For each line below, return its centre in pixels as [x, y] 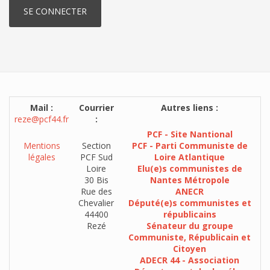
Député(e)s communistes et [190, 203]
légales [42, 157]
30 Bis [96, 180]
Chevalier [96, 203]
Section [96, 146]
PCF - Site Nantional [190, 134]
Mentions [42, 146]
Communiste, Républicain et [190, 237]
